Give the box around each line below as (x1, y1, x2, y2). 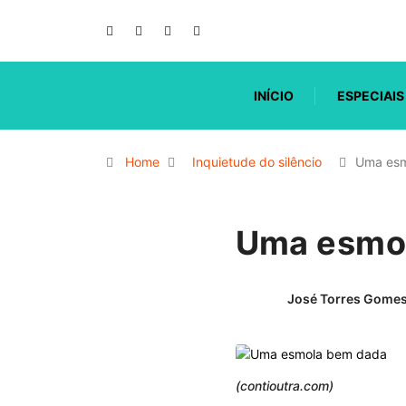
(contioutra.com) (235, 378, 333, 394)
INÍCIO (254, 88, 295, 103)
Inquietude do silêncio (192, 154, 322, 169)
